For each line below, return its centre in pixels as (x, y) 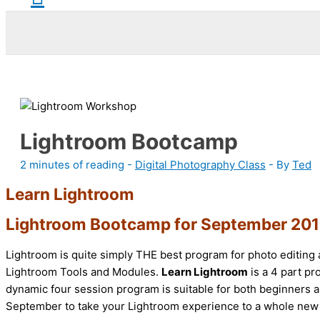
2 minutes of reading (72, 164)
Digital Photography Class (200, 164)
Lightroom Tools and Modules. (84, 271)
